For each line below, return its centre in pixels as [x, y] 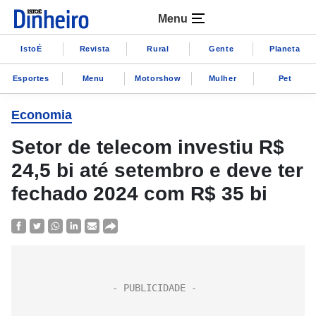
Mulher [223, 78]
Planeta [285, 48]
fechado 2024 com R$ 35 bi [139, 194]
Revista [95, 48]
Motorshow [158, 78]
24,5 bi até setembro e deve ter [157, 170]
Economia [42, 115]
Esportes [31, 78]
